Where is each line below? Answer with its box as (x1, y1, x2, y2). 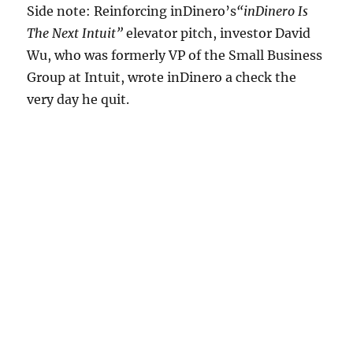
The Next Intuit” (27, 25, 124, 41)
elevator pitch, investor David (123, 25, 311, 41)
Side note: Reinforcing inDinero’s (27, 3, 237, 19)
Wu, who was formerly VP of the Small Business (27, 47, 323, 63)
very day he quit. (27, 91, 130, 107)
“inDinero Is (236, 3, 309, 19)
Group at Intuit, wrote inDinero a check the (27, 69, 297, 85)
